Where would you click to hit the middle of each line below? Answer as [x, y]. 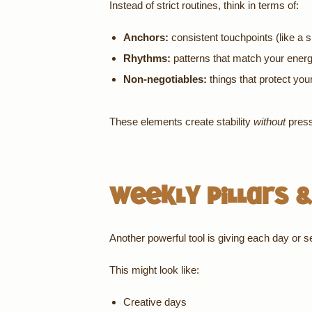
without [270, 122]
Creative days [155, 302]
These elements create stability [181, 122]
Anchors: [146, 37]
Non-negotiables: [165, 79]
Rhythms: [147, 58]
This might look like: [154, 270]
